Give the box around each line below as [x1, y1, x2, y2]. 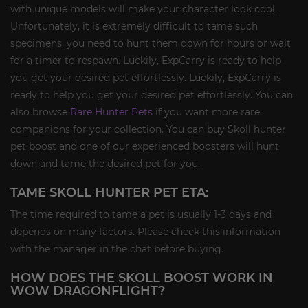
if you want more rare [153, 106, 260, 118]
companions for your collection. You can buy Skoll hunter [10, 123, 286, 135]
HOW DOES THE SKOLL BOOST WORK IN [10, 270, 273, 285]
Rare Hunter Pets [70, 106, 153, 118]
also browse [10, 106, 70, 118]
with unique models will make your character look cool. [10, 3, 277, 15]
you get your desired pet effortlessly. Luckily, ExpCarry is [10, 71, 281, 84]
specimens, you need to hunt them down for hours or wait [10, 37, 291, 49]
